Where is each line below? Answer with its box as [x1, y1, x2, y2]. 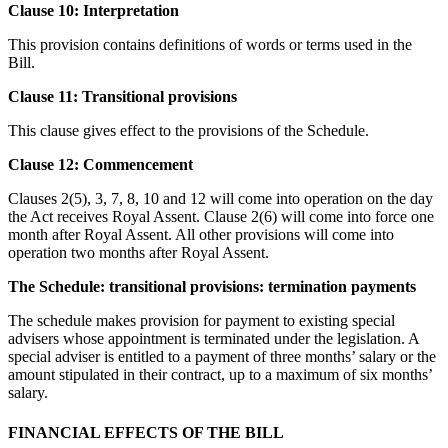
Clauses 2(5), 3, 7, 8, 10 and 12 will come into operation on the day [8, 190, 433, 208]
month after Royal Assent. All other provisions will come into [8, 226, 394, 244]
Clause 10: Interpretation [8, 2, 179, 20]
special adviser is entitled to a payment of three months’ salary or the [8, 348, 436, 366]
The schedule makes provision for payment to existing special [8, 312, 395, 330]
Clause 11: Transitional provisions [8, 88, 237, 106]
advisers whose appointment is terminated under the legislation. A [8, 330, 419, 348]
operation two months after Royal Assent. [8, 244, 269, 262]
